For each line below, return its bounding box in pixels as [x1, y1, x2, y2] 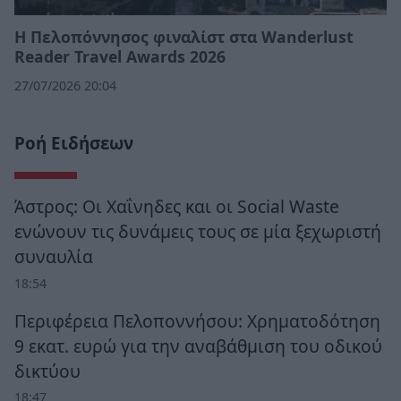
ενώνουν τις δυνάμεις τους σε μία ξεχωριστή [14, 219, 381, 244]
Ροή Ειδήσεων [14, 132, 133, 156]
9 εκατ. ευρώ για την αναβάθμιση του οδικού [14, 334, 382, 359]
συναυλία [14, 244, 93, 269]
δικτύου [14, 359, 81, 384]
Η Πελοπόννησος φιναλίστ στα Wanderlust [14, 26, 354, 48]
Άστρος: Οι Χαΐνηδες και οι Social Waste [14, 194, 339, 219]
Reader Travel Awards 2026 [14, 46, 226, 68]
